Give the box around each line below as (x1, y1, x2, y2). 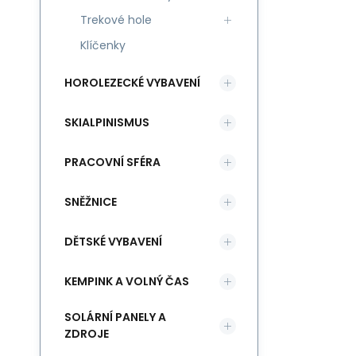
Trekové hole (80, 12, 152, 28)
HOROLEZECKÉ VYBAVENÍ (64, 74, 200, 91)
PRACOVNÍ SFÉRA (64, 153, 161, 170)
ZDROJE (64, 326, 109, 342)
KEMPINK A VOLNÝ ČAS (64, 273, 189, 289)
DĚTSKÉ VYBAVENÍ (64, 233, 162, 250)
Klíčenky (80, 37, 126, 53)
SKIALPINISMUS (64, 114, 149, 130)
